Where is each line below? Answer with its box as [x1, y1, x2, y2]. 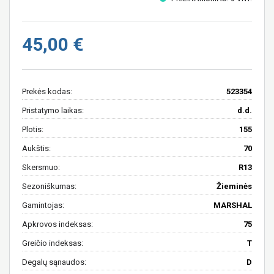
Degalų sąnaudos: [22, 257, 86, 267]
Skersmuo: [22, 162, 60, 172]
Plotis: [22, 124, 43, 134]
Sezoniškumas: [22, 181, 76, 191]
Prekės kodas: [22, 86, 72, 96]
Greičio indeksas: [22, 238, 83, 248]
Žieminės [217, 181, 252, 191]
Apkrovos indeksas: [22, 219, 93, 229]
